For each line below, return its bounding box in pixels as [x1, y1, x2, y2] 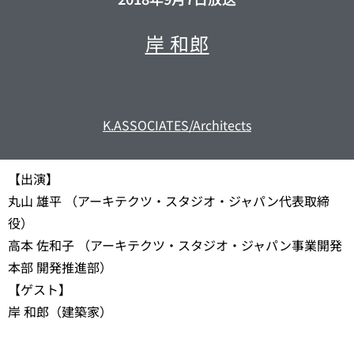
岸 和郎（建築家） [8, 302, 112, 322]
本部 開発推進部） [8, 258, 112, 277]
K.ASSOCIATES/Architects [103, 115, 251, 134]
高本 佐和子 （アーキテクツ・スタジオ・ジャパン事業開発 [8, 235, 342, 255]
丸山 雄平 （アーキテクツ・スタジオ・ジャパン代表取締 [8, 191, 330, 211]
